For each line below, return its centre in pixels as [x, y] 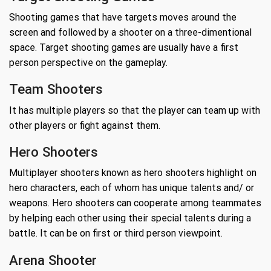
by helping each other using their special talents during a [130, 218]
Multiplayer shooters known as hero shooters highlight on [133, 173]
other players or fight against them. [85, 125]
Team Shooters [56, 89]
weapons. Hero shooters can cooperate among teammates [135, 203]
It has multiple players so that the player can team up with [135, 110]
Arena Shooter [53, 260]
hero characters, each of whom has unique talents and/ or [132, 188]
